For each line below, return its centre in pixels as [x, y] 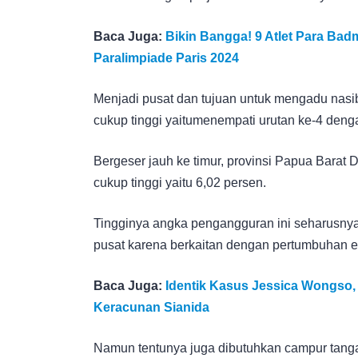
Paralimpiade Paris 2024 [166, 58]
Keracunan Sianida [151, 307]
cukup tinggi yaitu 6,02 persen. [180, 182]
